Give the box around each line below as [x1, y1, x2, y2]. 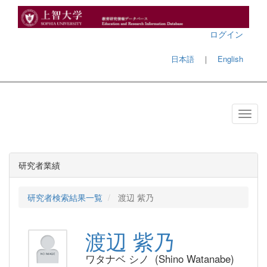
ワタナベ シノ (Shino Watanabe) [85, 251, 234, 266]
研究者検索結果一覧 [27, 191, 103, 203]
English [218, 52, 243, 64]
